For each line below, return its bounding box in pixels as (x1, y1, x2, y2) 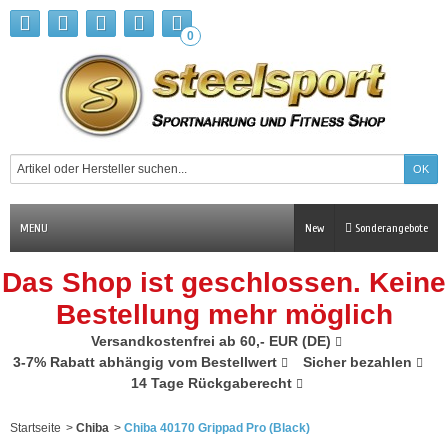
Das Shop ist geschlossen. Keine (2, 267, 446, 298)
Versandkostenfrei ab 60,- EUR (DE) (91, 333, 335, 349)
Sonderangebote (352, 221, 428, 235)
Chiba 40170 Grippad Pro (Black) (124, 421, 310, 435)
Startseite (10, 421, 61, 435)
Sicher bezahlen (303, 354, 416, 370)
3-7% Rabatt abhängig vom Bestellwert (13, 354, 281, 370)
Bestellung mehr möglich (55, 299, 393, 330)
